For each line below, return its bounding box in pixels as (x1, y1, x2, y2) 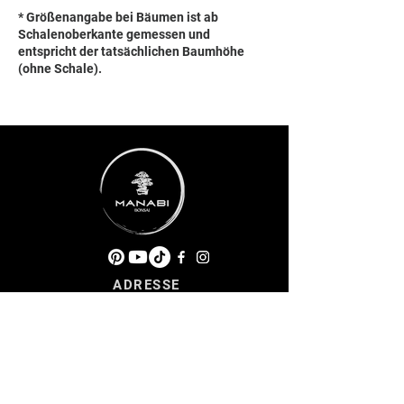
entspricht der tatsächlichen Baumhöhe (18, 43, 244, 59)
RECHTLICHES (93, 372, 197, 389)
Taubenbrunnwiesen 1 (68, 292, 225, 309)
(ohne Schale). (18, 60, 102, 76)
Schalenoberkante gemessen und (18, 26, 210, 41)
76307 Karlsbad (88, 308, 205, 326)
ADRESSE (113, 276, 180, 293)
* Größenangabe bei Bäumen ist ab (18, 9, 218, 24)
